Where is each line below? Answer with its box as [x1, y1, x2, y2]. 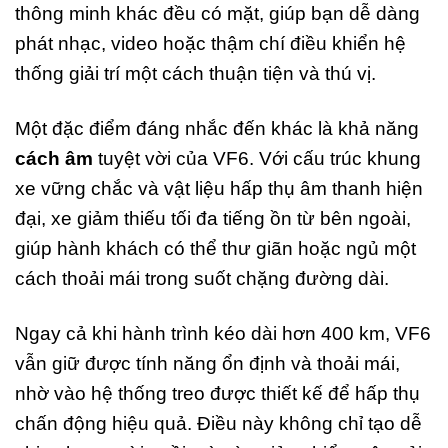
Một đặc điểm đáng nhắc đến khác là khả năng [15, 118, 419, 140]
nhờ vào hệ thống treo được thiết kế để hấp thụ [15, 383, 420, 404]
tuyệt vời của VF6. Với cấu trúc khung [93, 148, 421, 170]
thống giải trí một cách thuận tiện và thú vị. [15, 63, 376, 85]
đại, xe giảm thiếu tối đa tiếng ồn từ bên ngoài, [15, 208, 411, 230]
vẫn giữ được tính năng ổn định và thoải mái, [15, 353, 400, 374]
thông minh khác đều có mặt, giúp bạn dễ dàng [15, 3, 420, 25]
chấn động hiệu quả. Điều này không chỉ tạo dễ [15, 413, 422, 434]
